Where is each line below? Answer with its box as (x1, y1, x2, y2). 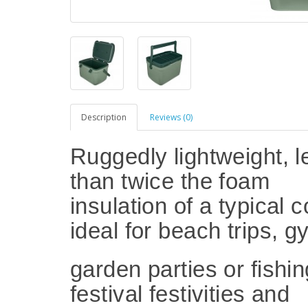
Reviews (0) (150, 111, 192, 123)
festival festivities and (70, 281, 290, 307)
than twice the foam (70, 168, 270, 194)
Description (81, 111, 126, 123)
